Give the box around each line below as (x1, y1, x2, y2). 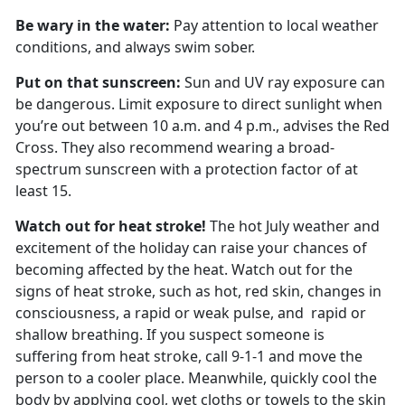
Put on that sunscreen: (15, 72, 181, 93)
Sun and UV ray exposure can (181, 72, 385, 93)
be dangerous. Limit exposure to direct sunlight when (15, 94, 382, 115)
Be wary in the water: (15, 15, 170, 36)
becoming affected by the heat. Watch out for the (15, 259, 353, 280)
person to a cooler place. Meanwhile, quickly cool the (15, 368, 377, 389)
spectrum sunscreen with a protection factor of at (15, 159, 358, 180)
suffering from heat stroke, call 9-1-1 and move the (15, 346, 363, 367)
